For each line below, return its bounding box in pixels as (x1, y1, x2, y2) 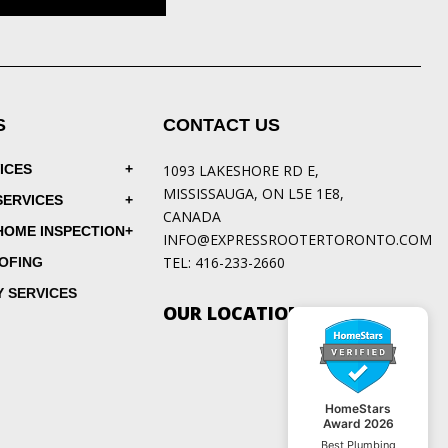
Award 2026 (322, 416, 394, 431)
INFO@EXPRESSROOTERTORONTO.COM (162, 230, 432, 250)
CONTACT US (162, 115, 280, 136)
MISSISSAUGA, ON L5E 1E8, (162, 184, 344, 204)
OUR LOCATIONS (162, 301, 313, 326)
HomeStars (325, 401, 391, 416)
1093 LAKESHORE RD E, (162, 161, 319, 181)
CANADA (162, 207, 221, 227)
